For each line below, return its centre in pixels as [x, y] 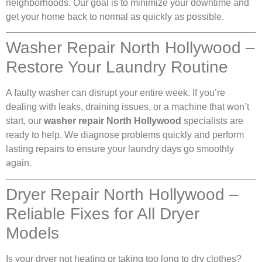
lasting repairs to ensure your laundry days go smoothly [120, 149]
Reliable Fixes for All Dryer [103, 213]
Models [32, 233]
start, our [25, 121]
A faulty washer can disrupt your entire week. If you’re [116, 93]
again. [19, 163]
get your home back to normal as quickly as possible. [115, 17]
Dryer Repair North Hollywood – [122, 194]
